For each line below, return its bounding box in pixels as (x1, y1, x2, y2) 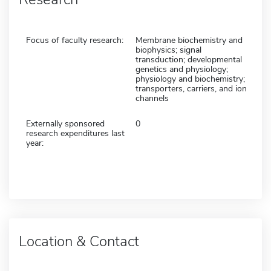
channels (135, 92, 169, 104)
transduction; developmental (135, 53, 242, 65)
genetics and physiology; (135, 63, 228, 75)
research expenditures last (26, 127, 125, 139)
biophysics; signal (135, 44, 201, 56)
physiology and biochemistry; (135, 73, 245, 85)
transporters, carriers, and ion (135, 82, 247, 94)
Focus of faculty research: (26, 34, 123, 46)
